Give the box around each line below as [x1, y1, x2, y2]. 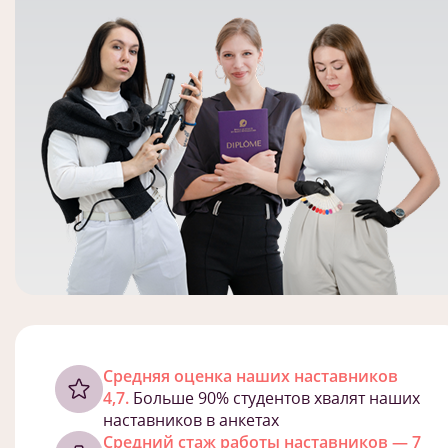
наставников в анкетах [103, 409, 279, 431]
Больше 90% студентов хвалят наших [129, 387, 420, 409]
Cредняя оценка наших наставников [103, 365, 398, 387]
